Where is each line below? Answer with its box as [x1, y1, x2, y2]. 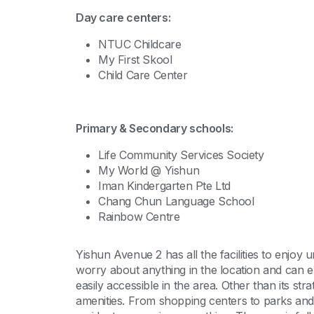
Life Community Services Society [98, 148, 264, 162]
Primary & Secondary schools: [76, 121, 233, 135]
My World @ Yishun [98, 163, 200, 177]
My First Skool [98, 53, 172, 67]
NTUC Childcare [98, 37, 182, 51]
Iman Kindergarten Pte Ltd [98, 179, 231, 193]
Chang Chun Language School [98, 194, 254, 208]
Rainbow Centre [98, 210, 180, 224]
